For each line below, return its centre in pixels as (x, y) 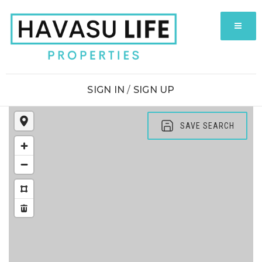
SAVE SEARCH (207, 125)
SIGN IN (107, 89)
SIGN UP (154, 89)
